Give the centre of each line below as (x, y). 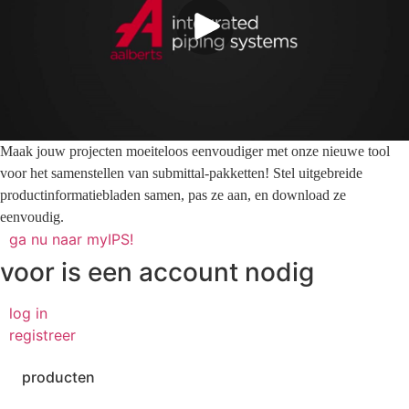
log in (28, 313)
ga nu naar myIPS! (71, 239)
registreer (42, 335)
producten (58, 377)
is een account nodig (188, 272)
